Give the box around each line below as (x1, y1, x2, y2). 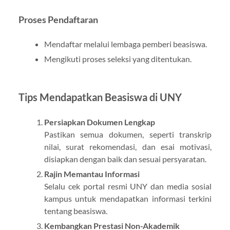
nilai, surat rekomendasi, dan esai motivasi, (44, 141, 212, 151)
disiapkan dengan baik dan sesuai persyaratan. (44, 154, 206, 164)
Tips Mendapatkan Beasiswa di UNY (18, 90, 182, 103)
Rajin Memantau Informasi (44, 168, 140, 179)
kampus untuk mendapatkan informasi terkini (44, 193, 212, 203)
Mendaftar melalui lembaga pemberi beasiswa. (44, 39, 207, 49)
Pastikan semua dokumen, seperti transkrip (44, 129, 212, 139)
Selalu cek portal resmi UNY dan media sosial (44, 181, 212, 191)
